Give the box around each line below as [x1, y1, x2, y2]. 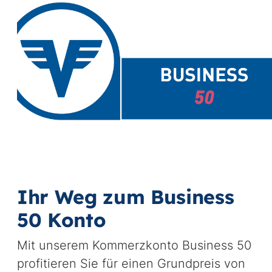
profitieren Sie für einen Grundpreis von [16, 256, 245, 271]
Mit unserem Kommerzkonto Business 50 [16, 238, 251, 253]
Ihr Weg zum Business [16, 185, 234, 209]
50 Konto [16, 208, 106, 232]
